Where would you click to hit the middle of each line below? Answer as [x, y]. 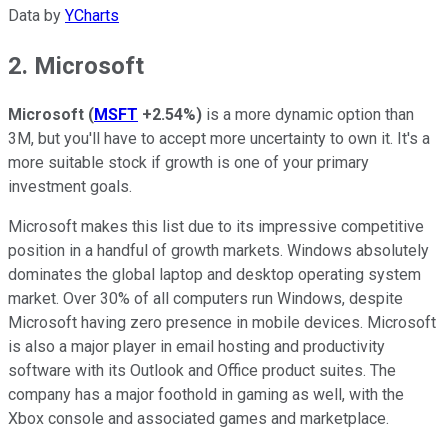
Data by [36, 15]
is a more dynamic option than [308, 115]
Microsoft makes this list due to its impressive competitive [216, 227]
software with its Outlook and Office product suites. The [202, 371]
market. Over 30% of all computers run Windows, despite [205, 299]
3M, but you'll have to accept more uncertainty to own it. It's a [219, 139]
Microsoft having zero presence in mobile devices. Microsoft [222, 323]
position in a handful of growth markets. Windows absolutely [218, 251]
